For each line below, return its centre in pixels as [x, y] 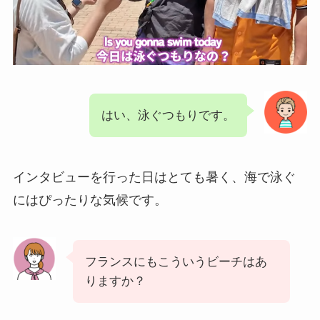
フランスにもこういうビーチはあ [176, 261]
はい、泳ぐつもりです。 [169, 115]
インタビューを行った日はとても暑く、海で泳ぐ [154, 177]
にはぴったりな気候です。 [90, 200]
